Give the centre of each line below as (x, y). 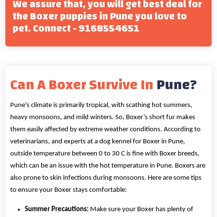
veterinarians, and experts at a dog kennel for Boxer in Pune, (98, 142)
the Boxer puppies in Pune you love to (100, 16)
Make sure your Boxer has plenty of (141, 210)
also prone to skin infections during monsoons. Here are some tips (106, 178)
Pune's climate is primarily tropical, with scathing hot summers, (101, 106)
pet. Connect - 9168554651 (76, 28)
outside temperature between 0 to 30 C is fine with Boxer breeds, (105, 154)
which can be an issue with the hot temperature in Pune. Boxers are (108, 166)
